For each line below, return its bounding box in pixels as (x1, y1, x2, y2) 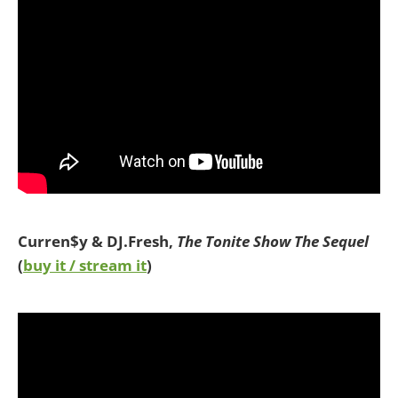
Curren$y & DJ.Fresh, (18, 230, 177, 251)
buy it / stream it (23, 254, 147, 275)
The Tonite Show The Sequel (177, 230, 369, 251)
